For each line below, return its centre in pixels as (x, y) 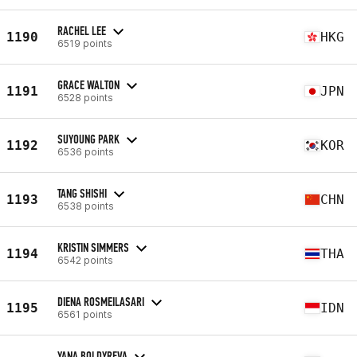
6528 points (85, 97)
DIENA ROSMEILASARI (101, 301)
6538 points (86, 206)
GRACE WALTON (88, 84)
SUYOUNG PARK (88, 139)
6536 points (86, 151)
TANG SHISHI (82, 193)
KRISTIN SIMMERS (93, 247)
